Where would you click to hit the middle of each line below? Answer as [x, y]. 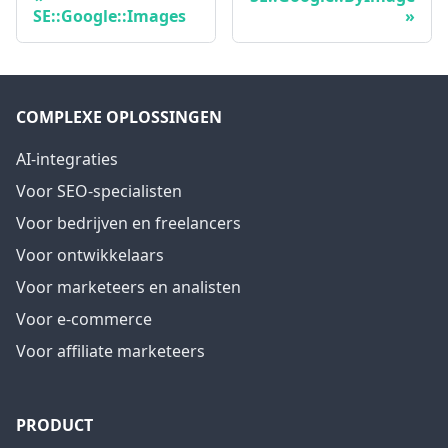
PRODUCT [54, 425]
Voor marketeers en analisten [128, 287]
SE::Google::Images [109, 16]
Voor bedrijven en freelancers [128, 223]
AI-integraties [67, 159]
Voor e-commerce [84, 319]
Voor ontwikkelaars [90, 255]
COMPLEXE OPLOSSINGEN [119, 117]
